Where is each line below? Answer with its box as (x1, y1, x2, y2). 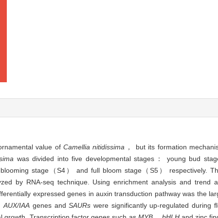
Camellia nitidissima (63, 143, 125, 151)
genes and (30, 201, 69, 210)
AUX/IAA (3, 201, 30, 210)
